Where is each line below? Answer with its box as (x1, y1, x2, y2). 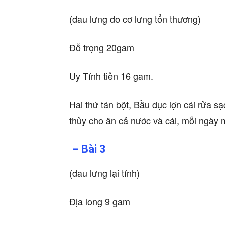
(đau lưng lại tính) (69, 166, 140, 180)
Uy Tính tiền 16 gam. (69, 69, 153, 83)
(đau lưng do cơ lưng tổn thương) (69, 12, 201, 26)
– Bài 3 (69, 143, 106, 156)
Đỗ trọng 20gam (69, 41, 134, 54)
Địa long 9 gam (69, 195, 130, 208)
